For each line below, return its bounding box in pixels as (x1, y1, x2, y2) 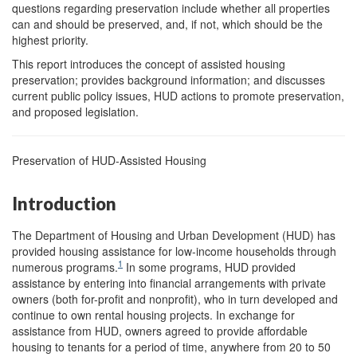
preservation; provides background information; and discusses (12, 72, 325, 88)
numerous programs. (12, 258, 118, 275)
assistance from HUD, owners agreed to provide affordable (12, 322, 308, 339)
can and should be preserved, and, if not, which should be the (12, 16, 323, 32)
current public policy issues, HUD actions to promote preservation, (12, 88, 344, 104)
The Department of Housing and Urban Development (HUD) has (12, 226, 335, 243)
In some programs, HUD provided (123, 258, 296, 275)
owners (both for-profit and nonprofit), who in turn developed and (12, 290, 338, 307)
